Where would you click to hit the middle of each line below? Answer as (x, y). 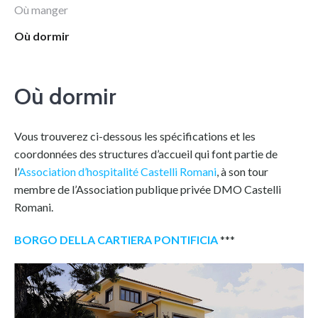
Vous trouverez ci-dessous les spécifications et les (135, 136)
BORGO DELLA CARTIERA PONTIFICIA (117, 239)
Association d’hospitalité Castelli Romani (117, 171)
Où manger (41, 10)
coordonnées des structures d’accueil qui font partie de (146, 154)
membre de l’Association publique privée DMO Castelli (148, 189)
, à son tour (242, 171)
